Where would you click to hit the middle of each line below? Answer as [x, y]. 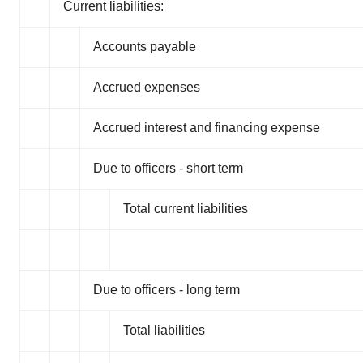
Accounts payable [145, 46]
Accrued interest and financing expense [207, 127]
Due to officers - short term [168, 168]
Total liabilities [164, 330]
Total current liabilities [186, 208]
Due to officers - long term [167, 289]
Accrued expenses [147, 87]
